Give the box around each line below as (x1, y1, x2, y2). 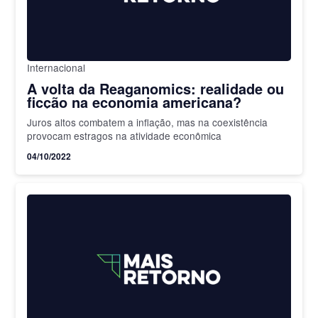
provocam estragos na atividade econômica (27, 128, 222, 143)
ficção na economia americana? (27, 91, 242, 112)
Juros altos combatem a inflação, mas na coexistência (27, 114, 268, 129)
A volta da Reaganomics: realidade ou (27, 77, 285, 99)
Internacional (27, 60, 86, 75)
